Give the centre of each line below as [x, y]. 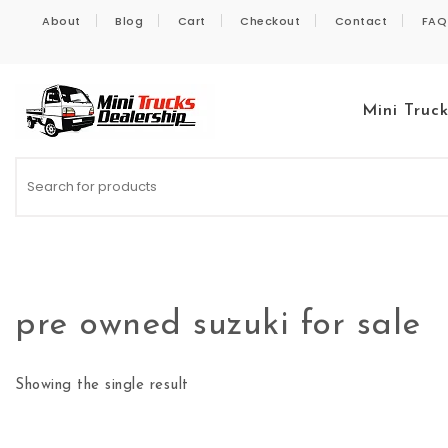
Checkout [270, 21]
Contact [361, 21]
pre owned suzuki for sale [218, 325]
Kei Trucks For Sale [75, 156]
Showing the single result [102, 385]
